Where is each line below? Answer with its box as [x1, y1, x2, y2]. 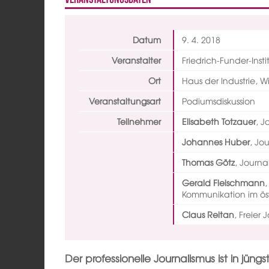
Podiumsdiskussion [182, 94, 256, 107]
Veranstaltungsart [88, 94, 161, 107]
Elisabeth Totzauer [182, 115, 256, 127]
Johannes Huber [182, 135, 250, 148]
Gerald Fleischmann [182, 176, 265, 189]
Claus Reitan [182, 208, 235, 220]
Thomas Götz [182, 156, 235, 168]
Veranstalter [111, 53, 161, 66]
